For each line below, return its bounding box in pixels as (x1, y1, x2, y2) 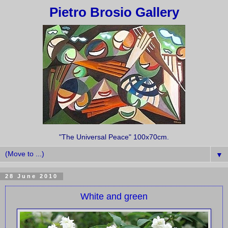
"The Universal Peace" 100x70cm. (59, 133, 169, 141)
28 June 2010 (5, 173, 58, 180)
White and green (80, 191, 148, 202)
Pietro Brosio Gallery (49, 5, 179, 19)
